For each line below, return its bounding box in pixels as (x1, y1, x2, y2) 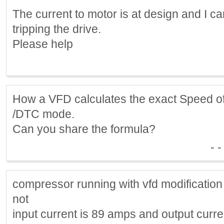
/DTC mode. (12, 107, 74, 120)
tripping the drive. (12, 22, 101, 35)
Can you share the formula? (12, 122, 155, 135)
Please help (12, 37, 73, 50)
